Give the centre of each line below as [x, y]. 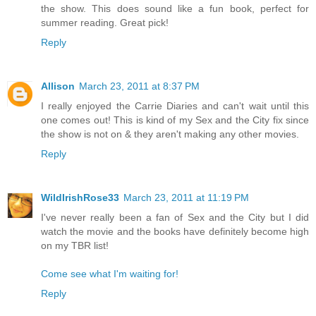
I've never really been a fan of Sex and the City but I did [175, 217]
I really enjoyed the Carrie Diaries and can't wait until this [175, 105]
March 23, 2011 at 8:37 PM [139, 86]
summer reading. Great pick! [105, 22]
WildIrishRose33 [80, 197]
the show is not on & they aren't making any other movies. [170, 134]
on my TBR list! [75, 245]
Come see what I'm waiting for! [110, 273]
